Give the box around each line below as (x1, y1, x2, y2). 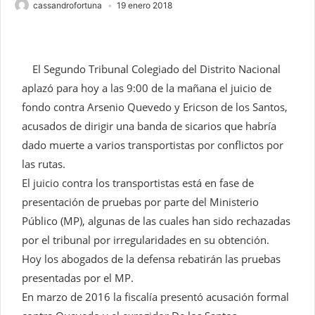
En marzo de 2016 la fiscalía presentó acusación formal (22, 290, 289, 304)
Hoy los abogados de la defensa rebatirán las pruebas (22, 252, 281, 266)
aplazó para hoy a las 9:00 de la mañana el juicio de (22, 81, 271, 96)
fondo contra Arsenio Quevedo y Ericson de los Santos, (22, 100, 288, 115)
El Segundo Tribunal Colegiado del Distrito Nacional (32, 62, 281, 77)
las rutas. (22, 157, 65, 172)
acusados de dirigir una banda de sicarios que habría (22, 119, 276, 134)
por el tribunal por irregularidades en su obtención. (22, 233, 269, 247)
